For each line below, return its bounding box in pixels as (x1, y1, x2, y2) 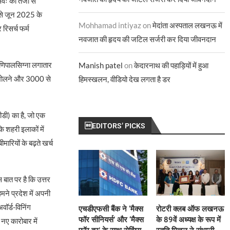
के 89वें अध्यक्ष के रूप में (156, 215, 221, 225)
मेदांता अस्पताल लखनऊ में (152, 21, 223, 30)
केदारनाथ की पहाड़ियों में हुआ (134, 61, 209, 70)
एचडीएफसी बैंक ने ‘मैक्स (79, 204, 144, 214)
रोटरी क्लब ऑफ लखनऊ (156, 204, 224, 214)
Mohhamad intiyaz (79, 21, 142, 30)
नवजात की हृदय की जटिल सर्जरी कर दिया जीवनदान (79, 34, 217, 44)
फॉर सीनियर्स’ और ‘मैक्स (79, 215, 144, 225)
